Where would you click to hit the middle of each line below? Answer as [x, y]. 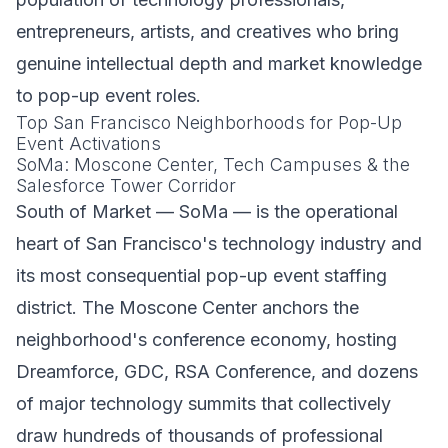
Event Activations [88, 143]
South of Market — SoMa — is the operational [207, 211]
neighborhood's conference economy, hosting [206, 339]
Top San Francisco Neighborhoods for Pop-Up [209, 122]
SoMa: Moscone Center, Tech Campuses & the [213, 164]
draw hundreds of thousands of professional [199, 435]
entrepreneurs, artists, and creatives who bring [207, 31]
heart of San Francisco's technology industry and [219, 243]
